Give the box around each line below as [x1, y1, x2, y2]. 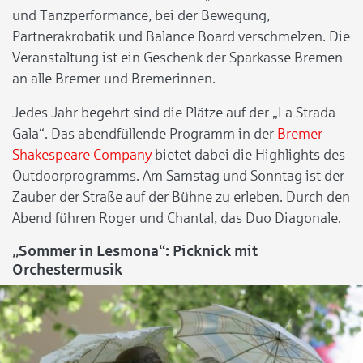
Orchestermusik [12, 261, 122, 279]
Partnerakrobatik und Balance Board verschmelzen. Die [12, 28, 350, 45]
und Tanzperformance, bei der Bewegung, [12, 7, 270, 24]
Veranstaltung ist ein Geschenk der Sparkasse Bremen [12, 49, 343, 66]
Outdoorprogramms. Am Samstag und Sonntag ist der [12, 168, 344, 185]
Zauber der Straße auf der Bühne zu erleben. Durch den [12, 189, 350, 206]
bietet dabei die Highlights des [152, 147, 345, 164]
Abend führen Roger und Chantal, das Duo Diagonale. [12, 210, 341, 227]
